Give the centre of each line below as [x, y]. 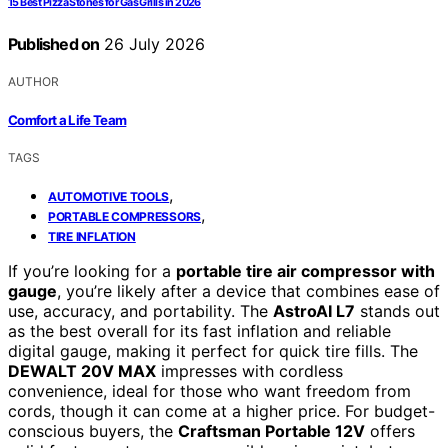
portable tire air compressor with [305, 270]
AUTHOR [33, 82]
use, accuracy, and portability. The [140, 310]
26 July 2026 [152, 44]
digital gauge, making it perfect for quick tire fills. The [213, 350]
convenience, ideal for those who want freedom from [209, 390]
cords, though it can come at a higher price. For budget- [221, 410]
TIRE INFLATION [92, 236]
